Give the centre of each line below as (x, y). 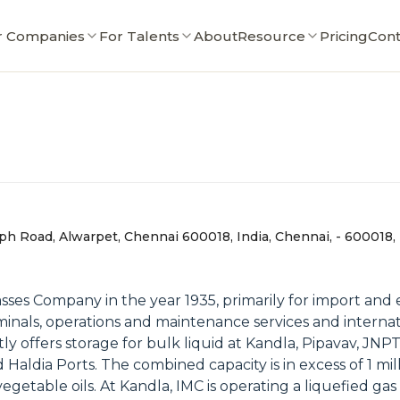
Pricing (343, 36)
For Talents (139, 36)
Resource (271, 36)
